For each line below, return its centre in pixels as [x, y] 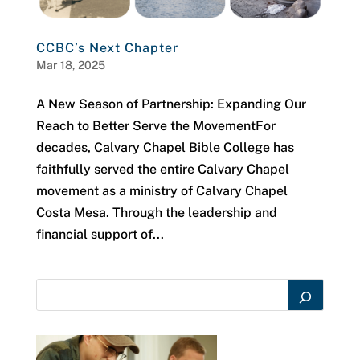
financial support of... [100, 234]
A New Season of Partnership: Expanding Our [171, 104]
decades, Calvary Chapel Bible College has [165, 147]
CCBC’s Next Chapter [107, 47]
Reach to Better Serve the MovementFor [155, 125]
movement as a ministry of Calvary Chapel [162, 190]
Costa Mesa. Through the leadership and [156, 212]
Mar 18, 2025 [70, 65]
